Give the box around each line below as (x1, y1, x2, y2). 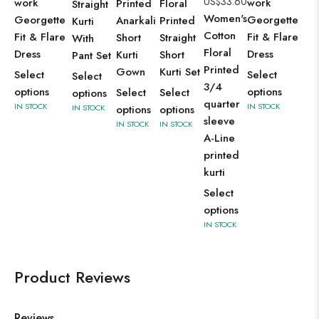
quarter (203, 95, 240, 112)
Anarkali (115, 12, 156, 28)
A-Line (203, 130, 235, 146)
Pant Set (72, 47, 111, 63)
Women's (203, 10, 247, 26)
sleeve (203, 113, 235, 129)
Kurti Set (159, 63, 200, 80)
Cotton (203, 27, 236, 43)
